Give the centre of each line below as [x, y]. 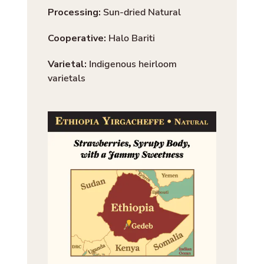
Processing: [75, 13]
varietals [67, 79]
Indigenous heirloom [132, 65]
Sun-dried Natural [141, 13]
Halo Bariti [132, 39]
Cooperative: [78, 39]
